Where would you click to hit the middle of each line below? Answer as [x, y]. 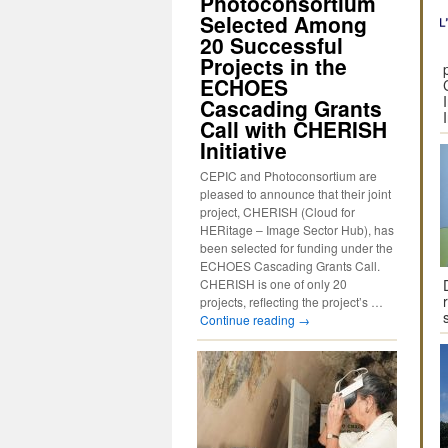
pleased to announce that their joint [295, 193]
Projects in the [273, 66]
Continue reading [249, 319]
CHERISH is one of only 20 [273, 283]
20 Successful [271, 45]
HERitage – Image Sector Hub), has [297, 229]
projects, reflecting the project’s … [291, 301]
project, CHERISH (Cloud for [277, 211]
